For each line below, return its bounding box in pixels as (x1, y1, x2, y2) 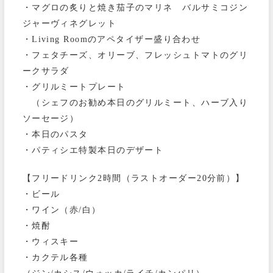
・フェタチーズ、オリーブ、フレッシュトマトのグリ (22, 50, 249, 60)
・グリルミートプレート (22, 82, 126, 92)
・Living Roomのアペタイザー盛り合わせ (22, 34, 201, 44)
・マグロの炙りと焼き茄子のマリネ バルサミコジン (22, 2, 249, 13)
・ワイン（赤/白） (22, 205, 101, 215)
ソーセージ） (22, 113, 79, 124)
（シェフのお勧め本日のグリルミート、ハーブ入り (22, 97, 249, 108)
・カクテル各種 (22, 252, 88, 263)
